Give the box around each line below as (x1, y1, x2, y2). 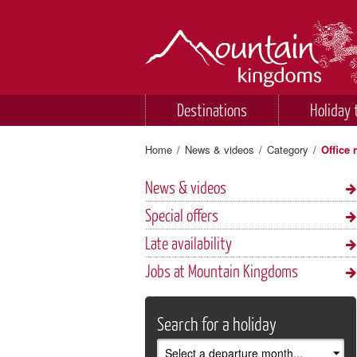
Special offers (145, 205, 218, 226)
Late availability (145, 233, 232, 253)
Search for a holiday (157, 312, 277, 335)
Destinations (177, 100, 247, 120)
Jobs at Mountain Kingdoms (145, 261, 298, 281)
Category (267, 142, 308, 158)
